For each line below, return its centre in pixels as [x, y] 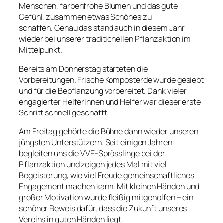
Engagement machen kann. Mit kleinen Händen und [109, 186]
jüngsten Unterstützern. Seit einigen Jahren [96, 143]
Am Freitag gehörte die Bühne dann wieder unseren [109, 132]
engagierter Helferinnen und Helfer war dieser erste [110, 102]
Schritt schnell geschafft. [64, 113]
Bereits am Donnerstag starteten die [83, 69]
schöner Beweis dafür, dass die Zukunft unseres [103, 208]
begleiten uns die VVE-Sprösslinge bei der [92, 154]
